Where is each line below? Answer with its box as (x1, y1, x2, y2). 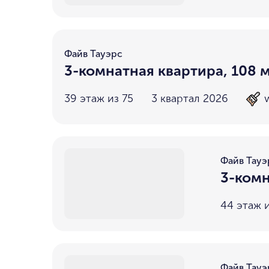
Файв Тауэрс (64, 47, 122, 59)
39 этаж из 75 (64, 91, 133, 105)
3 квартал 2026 (151, 91, 228, 105)
